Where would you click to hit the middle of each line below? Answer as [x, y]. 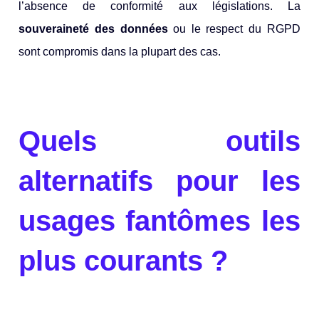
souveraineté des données [93, 28]
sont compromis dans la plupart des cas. [120, 51]
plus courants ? [124, 261]
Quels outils [159, 141]
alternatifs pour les [159, 181]
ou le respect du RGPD [234, 28]
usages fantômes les [159, 221]
